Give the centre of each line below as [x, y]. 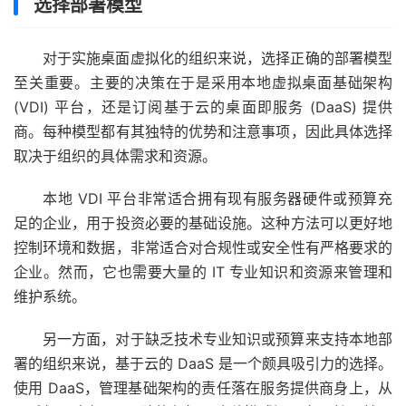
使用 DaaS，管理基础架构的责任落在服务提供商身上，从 [203, 387]
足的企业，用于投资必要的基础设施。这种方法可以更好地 [203, 222]
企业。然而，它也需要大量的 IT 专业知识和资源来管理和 [203, 271]
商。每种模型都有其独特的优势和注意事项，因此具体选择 [203, 131]
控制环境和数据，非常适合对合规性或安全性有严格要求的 [203, 247]
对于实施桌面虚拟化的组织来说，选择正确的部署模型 [217, 58]
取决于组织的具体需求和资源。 [115, 155]
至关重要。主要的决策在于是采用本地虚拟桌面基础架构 [203, 82]
